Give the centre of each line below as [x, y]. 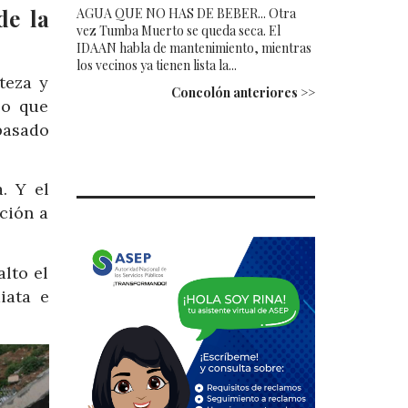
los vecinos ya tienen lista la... [156, 65]
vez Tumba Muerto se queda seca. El [178, 30]
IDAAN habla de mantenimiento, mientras [194, 47]
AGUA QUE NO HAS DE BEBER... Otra [186, 13]
